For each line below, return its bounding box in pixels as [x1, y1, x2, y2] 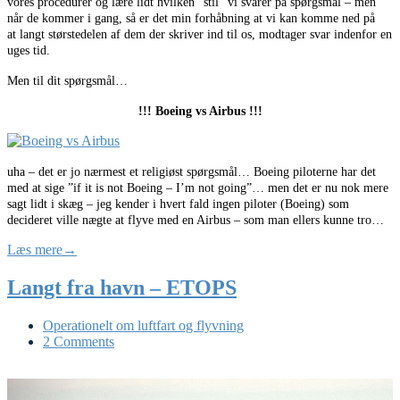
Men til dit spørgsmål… [7, 74, 128, 88]
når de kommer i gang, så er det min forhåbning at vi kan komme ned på [7, 12, 375, 26]
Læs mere [7, 242, 62, 258]
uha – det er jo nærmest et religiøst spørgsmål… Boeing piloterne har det [7, 165, 376, 179]
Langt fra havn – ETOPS [7, 276, 237, 300]
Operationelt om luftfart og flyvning [43, 318, 244, 334]
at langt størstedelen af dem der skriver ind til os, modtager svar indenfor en [7, 28, 392, 42]
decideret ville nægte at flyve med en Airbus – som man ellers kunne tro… [7, 213, 384, 228]
